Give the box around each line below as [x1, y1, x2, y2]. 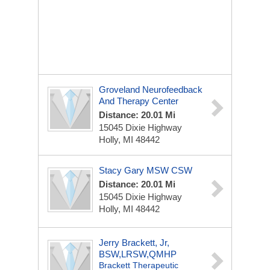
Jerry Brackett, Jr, [99, 237, 169, 248]
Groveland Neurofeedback [99, 84, 202, 95]
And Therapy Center [99, 96, 178, 106]
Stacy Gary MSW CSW [99, 165, 192, 175]
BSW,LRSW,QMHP [99, 249, 177, 259]
